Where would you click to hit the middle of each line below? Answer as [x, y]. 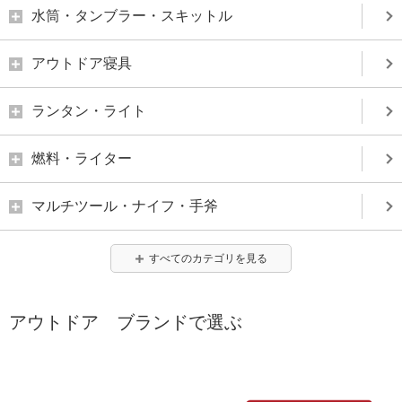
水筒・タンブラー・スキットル [132, 16]
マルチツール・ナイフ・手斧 [125, 206]
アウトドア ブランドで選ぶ [126, 322]
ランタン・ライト [89, 111]
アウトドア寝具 [82, 63]
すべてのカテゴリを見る [208, 258]
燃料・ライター [82, 158]
